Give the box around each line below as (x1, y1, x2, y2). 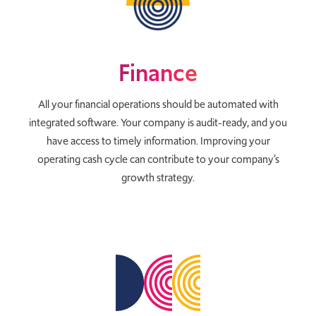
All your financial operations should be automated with (37, 96, 279, 112)
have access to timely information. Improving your (46, 133, 270, 149)
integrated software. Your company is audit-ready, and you (29, 114, 287, 130)
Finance (119, 55, 197, 90)
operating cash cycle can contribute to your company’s (37, 151, 279, 167)
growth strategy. (121, 169, 195, 186)
